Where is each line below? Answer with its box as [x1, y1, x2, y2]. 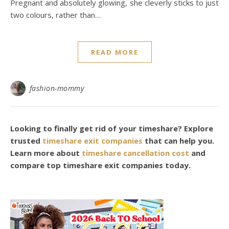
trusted [10, 135, 42, 146]
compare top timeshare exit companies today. [10, 160, 195, 170]
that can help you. [143, 135, 214, 146]
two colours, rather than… [10, 10, 101, 20]
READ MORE [90, 48, 139, 57]
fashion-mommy [29, 83, 84, 93]
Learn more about [10, 148, 82, 158]
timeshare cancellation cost [82, 148, 189, 158]
